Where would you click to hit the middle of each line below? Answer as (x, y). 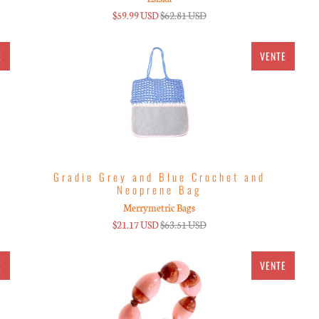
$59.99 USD (135, 15)
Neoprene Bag (159, 189)
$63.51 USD (183, 224)
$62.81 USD (183, 15)
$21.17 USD (135, 224)
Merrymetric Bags (159, 207)
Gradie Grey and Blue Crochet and (159, 176)
